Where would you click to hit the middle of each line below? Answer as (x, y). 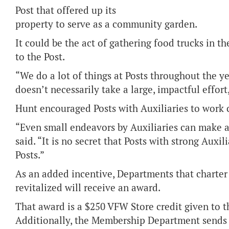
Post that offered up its (66, 10)
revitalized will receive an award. (88, 188)
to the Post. (40, 57)
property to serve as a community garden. (106, 24)
